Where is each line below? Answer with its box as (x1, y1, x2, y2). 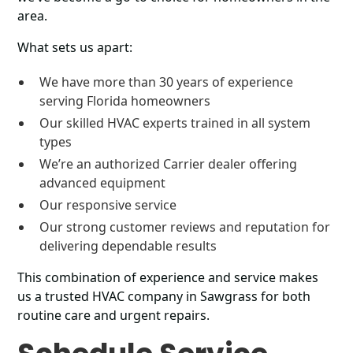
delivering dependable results (39, 237, 217, 255)
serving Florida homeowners (39, 92, 211, 110)
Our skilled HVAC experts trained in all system (39, 114, 311, 132)
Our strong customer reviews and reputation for (39, 218, 331, 236)
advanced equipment (39, 174, 166, 191)
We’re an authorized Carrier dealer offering (39, 155, 298, 173)
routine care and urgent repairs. (17, 307, 210, 324)
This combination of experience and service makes (17, 269, 319, 286)
